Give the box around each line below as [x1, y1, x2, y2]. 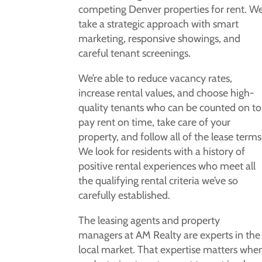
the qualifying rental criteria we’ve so [78, 174, 239, 187]
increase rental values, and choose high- [78, 86, 255, 99]
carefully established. [78, 188, 171, 202]
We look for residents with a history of [78, 144, 246, 158]
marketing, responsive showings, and [78, 32, 241, 45]
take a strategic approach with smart [78, 17, 239, 30]
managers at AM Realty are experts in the [78, 228, 261, 242]
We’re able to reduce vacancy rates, [78, 71, 233, 85]
